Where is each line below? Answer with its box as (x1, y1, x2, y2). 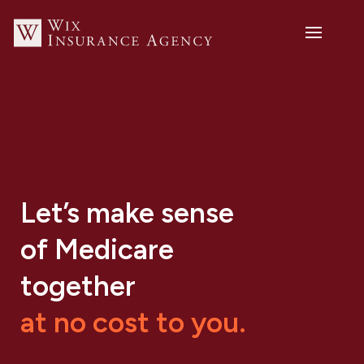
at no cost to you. (20, 305, 246, 340)
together (20, 269, 136, 303)
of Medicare (20, 232, 174, 266)
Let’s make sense (20, 196, 234, 230)
